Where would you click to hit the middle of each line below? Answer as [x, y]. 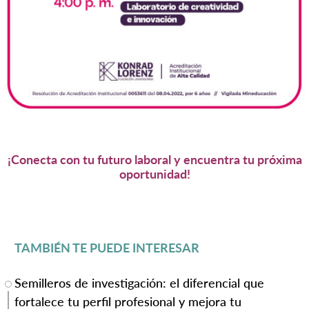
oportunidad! [154, 173]
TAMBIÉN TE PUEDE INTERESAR [107, 247]
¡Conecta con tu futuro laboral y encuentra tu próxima [154, 159]
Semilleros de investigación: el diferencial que [139, 282]
